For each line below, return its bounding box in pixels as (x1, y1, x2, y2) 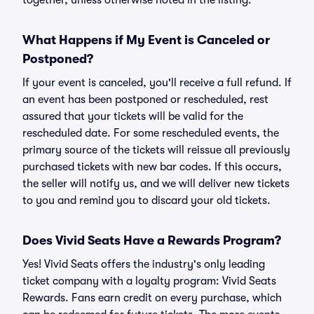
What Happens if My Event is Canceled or (22, 33, 270, 47)
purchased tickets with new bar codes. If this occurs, (22, 161, 282, 173)
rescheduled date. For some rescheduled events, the (22, 127, 279, 139)
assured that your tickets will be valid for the (22, 110, 243, 123)
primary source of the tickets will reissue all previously (22, 144, 290, 156)
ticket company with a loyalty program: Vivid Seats (22, 275, 276, 287)
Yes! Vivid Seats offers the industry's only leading (22, 258, 265, 271)
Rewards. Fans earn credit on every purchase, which (22, 292, 282, 304)
